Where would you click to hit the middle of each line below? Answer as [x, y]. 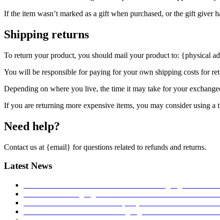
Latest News [28, 166]
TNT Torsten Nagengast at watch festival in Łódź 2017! [116, 194]
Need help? [32, 126]
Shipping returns [46, 35]
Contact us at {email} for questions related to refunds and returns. [105, 147]
